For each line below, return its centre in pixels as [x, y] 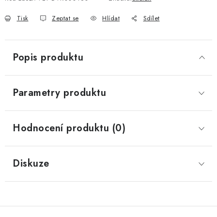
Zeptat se [65, 18]
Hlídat [111, 18]
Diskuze [31, 163]
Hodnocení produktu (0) [69, 128]
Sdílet [151, 18]
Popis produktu [48, 57]
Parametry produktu [59, 93]
